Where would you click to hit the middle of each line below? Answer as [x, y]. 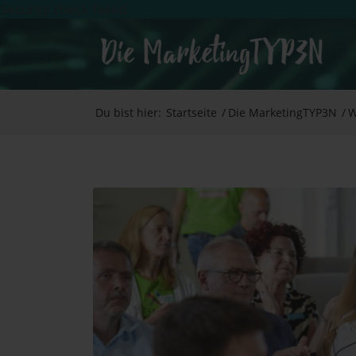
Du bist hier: [129, 112]
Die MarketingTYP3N [283, 112]
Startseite [192, 112]
